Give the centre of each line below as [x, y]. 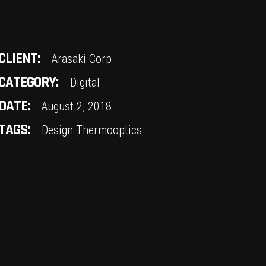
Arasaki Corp [82, 59]
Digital [85, 83]
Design [58, 130]
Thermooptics [109, 130]
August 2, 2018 [77, 106]
